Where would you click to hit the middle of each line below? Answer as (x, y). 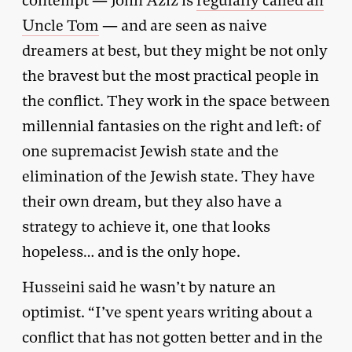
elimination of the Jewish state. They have (169, 176)
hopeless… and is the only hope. (131, 251)
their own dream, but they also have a (152, 201)
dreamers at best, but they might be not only (175, 50)
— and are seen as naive (183, 25)
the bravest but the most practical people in (170, 75)
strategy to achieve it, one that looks (146, 226)
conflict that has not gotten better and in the (172, 337)
